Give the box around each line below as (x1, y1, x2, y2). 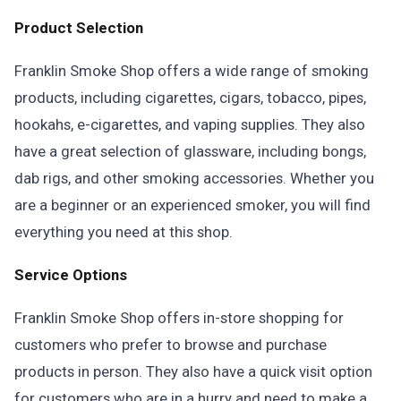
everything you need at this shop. (14, 223, 233, 241)
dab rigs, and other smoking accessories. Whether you (14, 169, 374, 187)
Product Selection (14, 19, 143, 37)
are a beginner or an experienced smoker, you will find (14, 196, 371, 214)
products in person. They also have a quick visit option (14, 363, 372, 380)
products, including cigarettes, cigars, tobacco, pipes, (14, 89, 366, 107)
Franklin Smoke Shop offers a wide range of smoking (14, 62, 369, 80)
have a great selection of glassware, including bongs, (14, 142, 366, 160)
